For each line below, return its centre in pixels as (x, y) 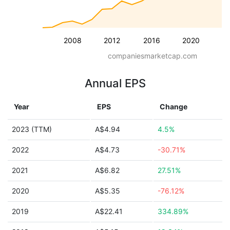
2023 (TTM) (32, 129)
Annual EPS (115, 83)
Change (174, 107)
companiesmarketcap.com (152, 56)
